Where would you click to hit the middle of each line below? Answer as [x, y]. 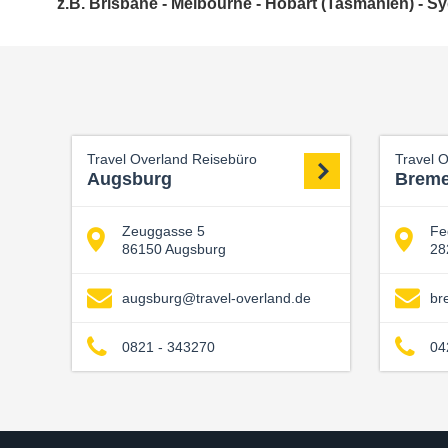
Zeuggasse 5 [163, 230]
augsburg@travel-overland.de [216, 297]
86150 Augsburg [174, 248]
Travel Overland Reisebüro [172, 159]
